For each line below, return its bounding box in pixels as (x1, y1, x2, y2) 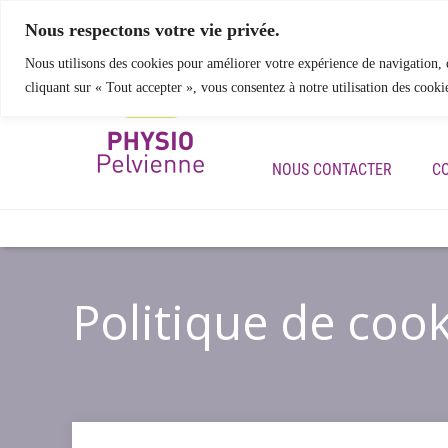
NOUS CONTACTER (272, 160, 392, 179)
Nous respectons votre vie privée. (25, 19, 280, 40)
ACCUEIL (272, 96, 328, 115)
